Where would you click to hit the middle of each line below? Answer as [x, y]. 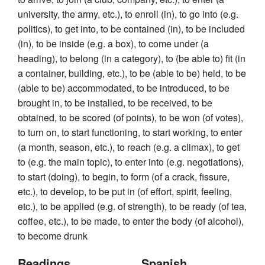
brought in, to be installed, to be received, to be [115, 103]
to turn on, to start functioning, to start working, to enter [130, 132]
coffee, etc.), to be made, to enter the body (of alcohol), [131, 221]
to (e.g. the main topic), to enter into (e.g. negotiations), [131, 162]
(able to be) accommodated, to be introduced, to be [124, 88]
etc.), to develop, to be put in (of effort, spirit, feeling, [125, 192]
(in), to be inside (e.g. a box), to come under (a [113, 44]
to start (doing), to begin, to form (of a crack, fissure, [124, 177]
